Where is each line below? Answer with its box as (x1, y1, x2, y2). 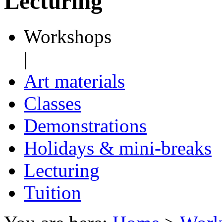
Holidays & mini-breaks (24, 137, 212, 159)
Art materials (24, 70, 125, 92)
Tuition (24, 181, 81, 203)
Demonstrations (24, 114, 147, 136)
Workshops (24, 25, 111, 47)
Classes (24, 92, 81, 114)
